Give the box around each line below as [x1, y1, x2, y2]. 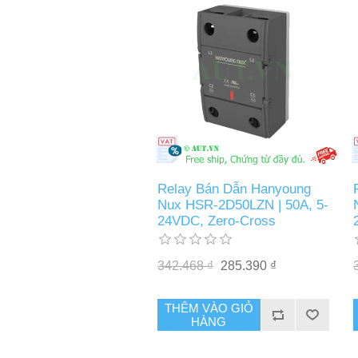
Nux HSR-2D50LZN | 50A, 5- [157, 197, 328, 213]
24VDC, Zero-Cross [157, 213, 276, 229]
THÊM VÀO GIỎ [164, 301, 253, 316]
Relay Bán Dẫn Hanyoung [157, 181, 311, 197]
